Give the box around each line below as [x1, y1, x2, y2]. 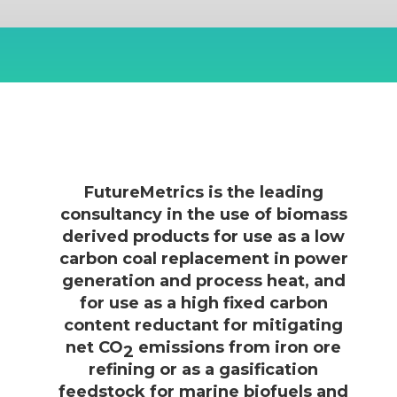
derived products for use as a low [62, 227, 346, 246]
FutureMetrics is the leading [83, 183, 323, 202]
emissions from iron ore [134, 338, 342, 357]
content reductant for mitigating [64, 315, 344, 335]
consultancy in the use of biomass [59, 205, 347, 224]
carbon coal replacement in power [58, 249, 348, 269]
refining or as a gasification [89, 360, 319, 379]
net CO [66, 338, 124, 357]
